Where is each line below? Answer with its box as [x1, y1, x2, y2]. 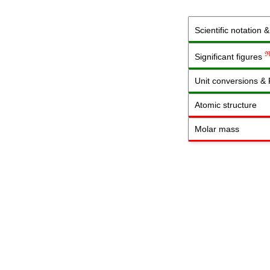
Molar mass [195, 124, 239, 134]
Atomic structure [195, 100, 257, 110]
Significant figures [195, 52, 265, 61]
